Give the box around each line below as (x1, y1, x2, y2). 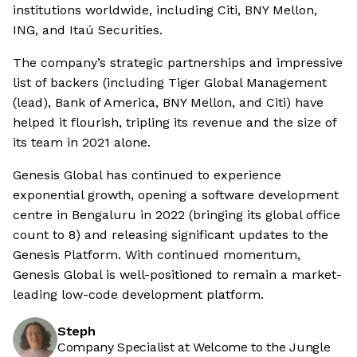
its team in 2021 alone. (13, 135, 151, 151)
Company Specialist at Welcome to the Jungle (57, 339, 331, 355)
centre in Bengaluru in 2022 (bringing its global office (13, 207, 340, 223)
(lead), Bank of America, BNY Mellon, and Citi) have (13, 95, 324, 111)
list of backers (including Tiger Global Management (13, 75, 327, 91)
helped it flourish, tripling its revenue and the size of (13, 115, 336, 131)
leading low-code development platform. (13, 287, 264, 303)
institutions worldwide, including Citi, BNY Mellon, (13, 2, 317, 18)
